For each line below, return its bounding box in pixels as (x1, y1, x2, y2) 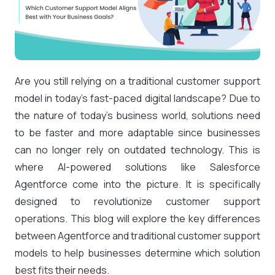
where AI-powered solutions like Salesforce (15, 160, 260, 174)
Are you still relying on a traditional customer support (15, 74, 260, 88)
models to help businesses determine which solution (15, 246, 260, 260)
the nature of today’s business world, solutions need (15, 109, 260, 122)
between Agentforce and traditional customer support (15, 229, 260, 242)
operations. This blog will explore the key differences (15, 212, 260, 225)
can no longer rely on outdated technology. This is (15, 143, 260, 157)
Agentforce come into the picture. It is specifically (15, 177, 260, 191)
